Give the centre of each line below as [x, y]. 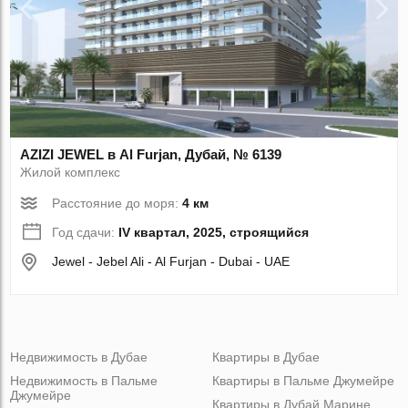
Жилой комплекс [71, 172]
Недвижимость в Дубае [79, 357]
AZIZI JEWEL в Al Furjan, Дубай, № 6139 [151, 154]
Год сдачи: [86, 232]
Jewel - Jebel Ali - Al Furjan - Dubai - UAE [171, 261]
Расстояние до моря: [117, 203]
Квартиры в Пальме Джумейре [303, 380]
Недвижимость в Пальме [84, 380]
